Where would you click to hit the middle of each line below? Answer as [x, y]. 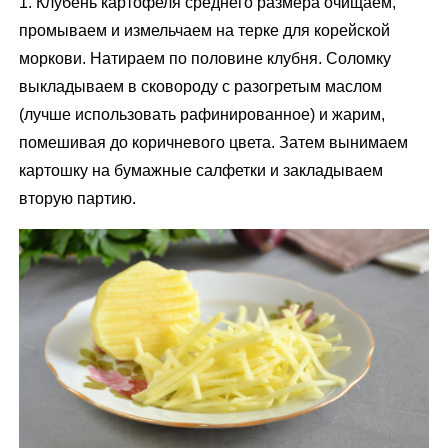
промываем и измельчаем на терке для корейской [205, 30]
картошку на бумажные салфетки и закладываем [201, 170]
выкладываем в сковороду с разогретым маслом [201, 86]
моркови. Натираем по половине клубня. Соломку [205, 58]
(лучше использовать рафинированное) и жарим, [202, 114]
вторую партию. [78, 198]
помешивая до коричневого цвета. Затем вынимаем [214, 142]
